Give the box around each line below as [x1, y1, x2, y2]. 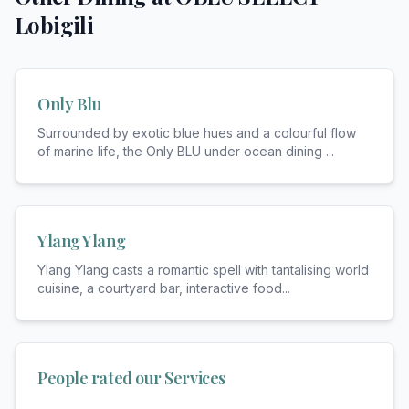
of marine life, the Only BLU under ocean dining [37, 142, 326, 159]
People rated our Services [37, 366, 225, 389]
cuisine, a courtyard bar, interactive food [37, 279, 282, 296]
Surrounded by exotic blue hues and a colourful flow [37, 124, 356, 141]
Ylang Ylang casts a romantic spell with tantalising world [37, 261, 369, 278]
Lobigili [15, 9, 94, 39]
